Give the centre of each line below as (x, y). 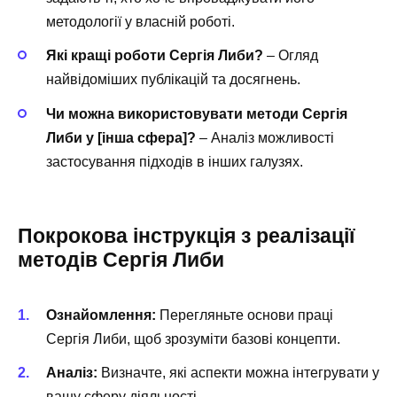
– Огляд (291, 56)
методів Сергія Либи (121, 259)
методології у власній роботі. (140, 22)
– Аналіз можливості (265, 137)
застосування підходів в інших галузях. (175, 161)
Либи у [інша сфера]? (121, 137)
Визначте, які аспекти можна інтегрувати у (238, 373)
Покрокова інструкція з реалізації (186, 235)
